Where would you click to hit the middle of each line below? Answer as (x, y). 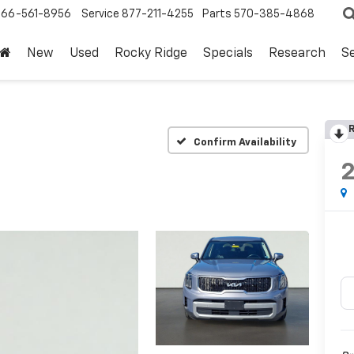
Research (297, 54)
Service (100, 15)
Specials (228, 54)
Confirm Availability (245, 142)
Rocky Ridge (151, 54)
